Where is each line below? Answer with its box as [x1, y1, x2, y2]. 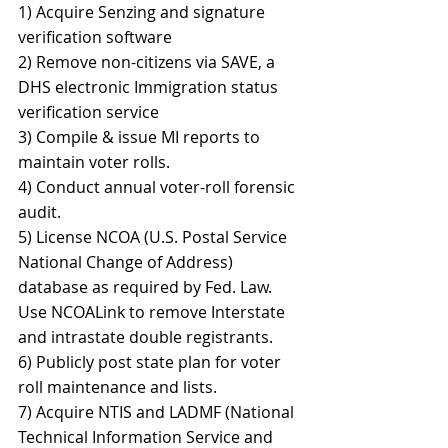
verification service [18, 100, 163, 123]
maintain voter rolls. [18, 150, 174, 173]
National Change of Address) [18, 250, 237, 273]
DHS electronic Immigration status [18, 75, 282, 98]
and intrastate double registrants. [18, 325, 277, 348]
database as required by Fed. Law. [18, 275, 276, 298]
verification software [18, 25, 176, 48]
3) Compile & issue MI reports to [18, 125, 264, 148]
